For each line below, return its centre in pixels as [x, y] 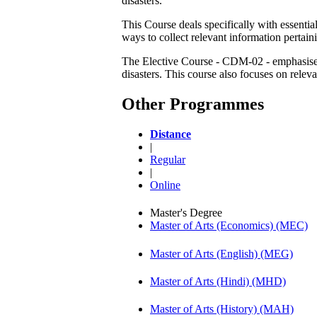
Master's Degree [186, 213]
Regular [168, 159]
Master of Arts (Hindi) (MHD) [218, 281]
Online [165, 185]
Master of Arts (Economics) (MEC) [229, 226]
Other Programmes [193, 104]
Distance [171, 134]
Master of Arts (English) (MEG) [221, 253]
